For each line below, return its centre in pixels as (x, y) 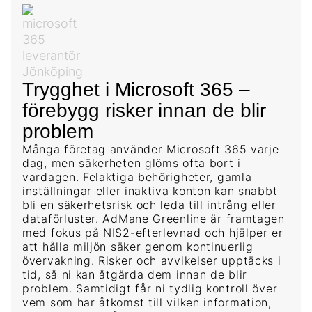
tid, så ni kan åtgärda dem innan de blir (135, 275)
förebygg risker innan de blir (144, 111)
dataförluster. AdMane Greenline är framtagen (154, 219)
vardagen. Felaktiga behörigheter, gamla (137, 177)
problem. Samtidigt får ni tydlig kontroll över (150, 289)
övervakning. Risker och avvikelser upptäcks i (152, 261)
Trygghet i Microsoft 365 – (136, 90)
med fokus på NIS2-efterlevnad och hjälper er (153, 233)
